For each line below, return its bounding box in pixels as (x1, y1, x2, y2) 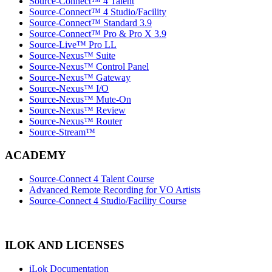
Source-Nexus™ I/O (29, 83, 109, 93)
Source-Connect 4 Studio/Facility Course (29, 195, 186, 206)
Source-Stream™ (29, 126, 95, 137)
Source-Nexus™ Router (29, 115, 122, 126)
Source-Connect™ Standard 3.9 (29, 17, 152, 28)
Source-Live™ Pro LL (29, 39, 117, 50)
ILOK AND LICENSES (5, 238, 124, 251)
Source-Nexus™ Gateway (29, 72, 131, 83)
